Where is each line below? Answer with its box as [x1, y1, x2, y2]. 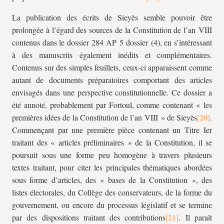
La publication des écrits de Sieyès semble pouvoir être [12, 12, 212, 22]
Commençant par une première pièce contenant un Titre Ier [12, 124, 212, 135]
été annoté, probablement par [12, 99, 109, 110]
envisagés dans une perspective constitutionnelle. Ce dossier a [12, 87, 212, 97]
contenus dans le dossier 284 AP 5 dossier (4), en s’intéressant [12, 37, 212, 47]
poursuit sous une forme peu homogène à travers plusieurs [12, 149, 212, 160]
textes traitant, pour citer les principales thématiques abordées [12, 162, 212, 172]
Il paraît [185, 212, 212, 222]
